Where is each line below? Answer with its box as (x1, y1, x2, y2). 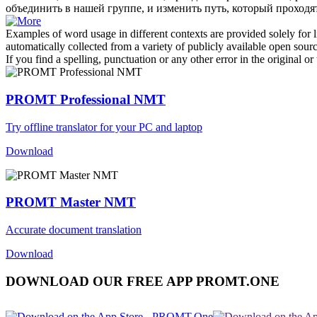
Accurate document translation (6, 224, 142, 236)
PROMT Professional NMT (6, 91, 166, 107)
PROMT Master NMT (6, 195, 136, 210)
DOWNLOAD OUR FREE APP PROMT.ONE (6, 273, 279, 289)
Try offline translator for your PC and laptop (6, 120, 202, 133)
